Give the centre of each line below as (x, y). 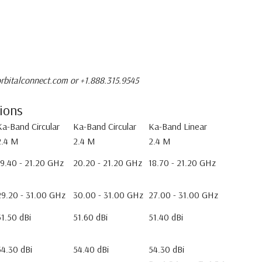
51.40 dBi (166, 217)
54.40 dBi (91, 249)
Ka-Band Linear (178, 126)
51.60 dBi (90, 217)
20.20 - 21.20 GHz (108, 163)
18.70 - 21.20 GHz (182, 163)
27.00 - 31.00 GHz (183, 195)
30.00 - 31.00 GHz (108, 195)
